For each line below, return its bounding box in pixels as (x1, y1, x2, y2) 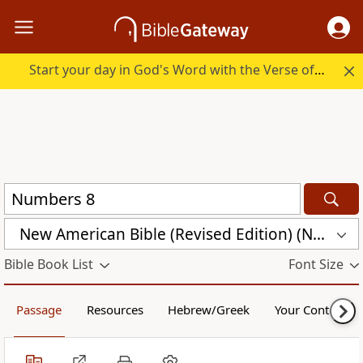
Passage (16, 301, 62, 318)
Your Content (274, 301, 347, 318)
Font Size (288, 255, 344, 274)
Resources (86, 301, 143, 318)
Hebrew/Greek (168, 301, 250, 318)
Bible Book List (4, 255, 93, 274)
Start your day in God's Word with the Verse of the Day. (314, 61, 326, 79)
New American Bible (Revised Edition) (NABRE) (313, 223, 325, 245)
